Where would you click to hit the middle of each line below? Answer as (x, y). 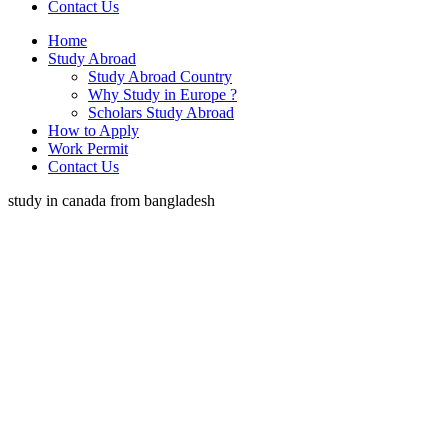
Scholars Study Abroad (161, 112)
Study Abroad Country (160, 76)
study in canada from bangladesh (111, 200)
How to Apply (93, 130)
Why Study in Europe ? (162, 94)
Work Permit (88, 148)
